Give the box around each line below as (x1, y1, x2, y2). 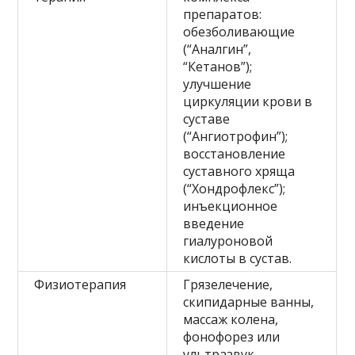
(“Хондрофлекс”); (183, 180, 286, 198)
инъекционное (183, 197, 278, 216)
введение (183, 215, 245, 233)
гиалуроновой (183, 232, 273, 250)
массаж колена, (183, 311, 279, 329)
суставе (183, 110, 231, 128)
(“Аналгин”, (183, 40, 252, 59)
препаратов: (183, 6, 262, 24)
